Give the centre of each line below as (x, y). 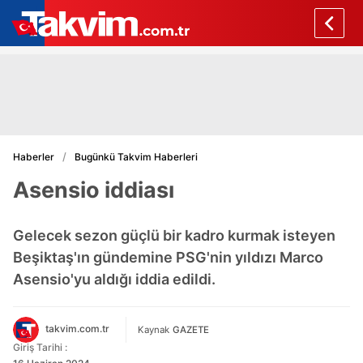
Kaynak (154, 329)
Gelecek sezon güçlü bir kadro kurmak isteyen (174, 235)
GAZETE (191, 329)
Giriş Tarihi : (40, 347)
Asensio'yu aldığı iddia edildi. (114, 279)
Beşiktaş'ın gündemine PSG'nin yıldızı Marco (168, 257)
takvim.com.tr (77, 329)
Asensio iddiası (94, 190)
